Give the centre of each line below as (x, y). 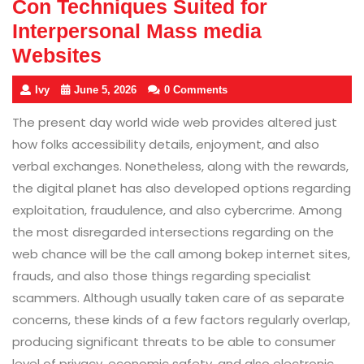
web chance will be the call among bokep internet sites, (181, 254)
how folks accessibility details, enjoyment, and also (166, 145)
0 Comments (196, 90)
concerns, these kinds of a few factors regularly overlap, (181, 320)
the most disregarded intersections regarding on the (173, 232)
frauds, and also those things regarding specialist (162, 276)
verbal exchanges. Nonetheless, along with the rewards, (180, 167)
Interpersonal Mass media (137, 31)
